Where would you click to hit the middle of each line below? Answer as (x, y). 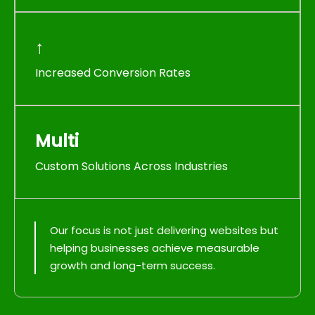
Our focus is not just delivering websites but (164, 230)
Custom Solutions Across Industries (131, 166)
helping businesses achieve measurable (155, 248)
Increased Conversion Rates (113, 73)
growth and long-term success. (133, 265)
